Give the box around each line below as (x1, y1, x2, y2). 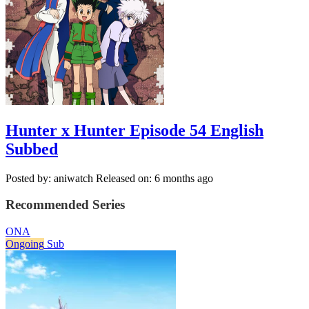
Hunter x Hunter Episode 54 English (6, 121, 263, 139)
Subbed (6, 139, 58, 158)
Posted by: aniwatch (6, 172, 93, 184)
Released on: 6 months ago (96, 172, 213, 184)
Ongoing (6, 238, 44, 250)
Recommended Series (6, 197, 125, 212)
